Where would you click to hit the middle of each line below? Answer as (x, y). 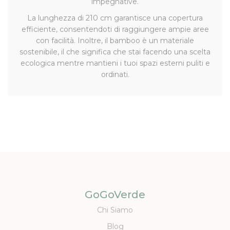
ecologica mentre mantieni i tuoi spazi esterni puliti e (115, 63)
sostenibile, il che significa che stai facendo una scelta (115, 52)
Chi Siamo (115, 210)
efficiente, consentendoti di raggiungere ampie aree (115, 29)
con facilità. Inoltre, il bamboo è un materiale (115, 40)
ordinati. (115, 74)
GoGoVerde (115, 194)
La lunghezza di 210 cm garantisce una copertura (115, 18)
